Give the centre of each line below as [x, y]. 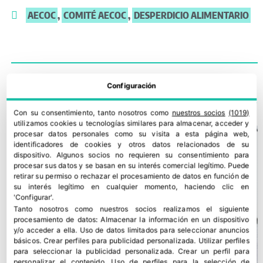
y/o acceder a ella [45, 230]
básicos [26, 241]
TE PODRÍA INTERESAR [63, 91]
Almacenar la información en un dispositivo [175, 220]
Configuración [131, 86]
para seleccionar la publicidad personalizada [93, 251]
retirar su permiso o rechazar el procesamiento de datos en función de [131, 176]
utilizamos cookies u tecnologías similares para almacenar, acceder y [131, 123]
